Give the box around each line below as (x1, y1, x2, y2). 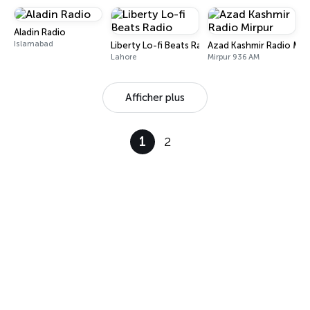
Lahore (111, 53, 136, 62)
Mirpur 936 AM (208, 53, 259, 62)
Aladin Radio (14, 27, 66, 37)
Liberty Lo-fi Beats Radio (111, 40, 215, 51)
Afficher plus (125, 91, 185, 104)
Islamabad (14, 39, 53, 48)
